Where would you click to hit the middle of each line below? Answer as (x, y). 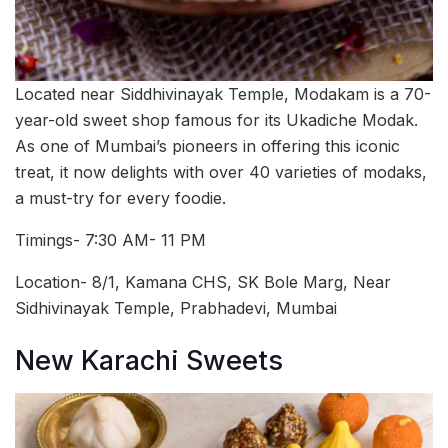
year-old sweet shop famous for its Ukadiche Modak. (216, 119)
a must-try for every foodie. (120, 197)
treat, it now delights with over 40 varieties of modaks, (221, 171)
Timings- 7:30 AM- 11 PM (110, 239)
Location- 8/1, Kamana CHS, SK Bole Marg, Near (203, 281)
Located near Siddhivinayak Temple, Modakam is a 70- (223, 93)
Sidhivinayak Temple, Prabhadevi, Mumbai (176, 307)
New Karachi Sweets (149, 361)
